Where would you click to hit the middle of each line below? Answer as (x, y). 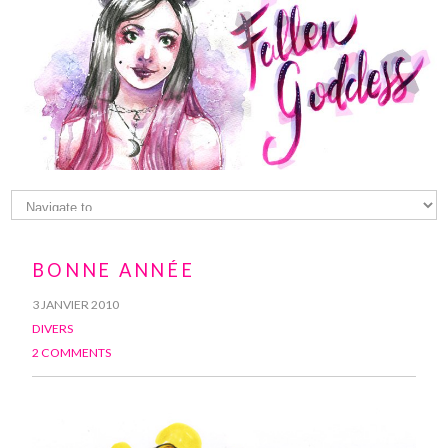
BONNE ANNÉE (113, 270)
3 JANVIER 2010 (76, 305)
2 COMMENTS (72, 353)
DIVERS (53, 329)
